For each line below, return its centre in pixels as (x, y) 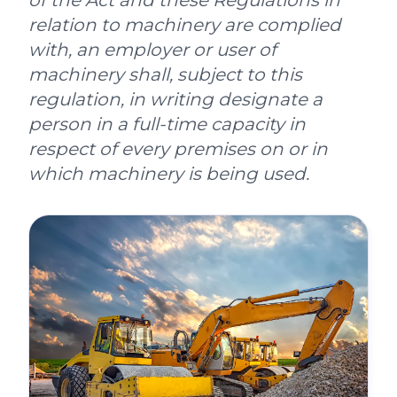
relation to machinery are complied (185, 25)
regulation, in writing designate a (175, 99)
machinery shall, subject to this (165, 74)
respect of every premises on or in (178, 149)
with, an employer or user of (152, 50)
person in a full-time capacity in (167, 124)
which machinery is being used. (169, 174)
